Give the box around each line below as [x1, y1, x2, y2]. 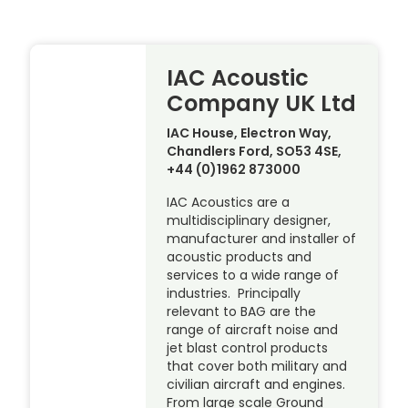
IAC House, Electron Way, [167, 124, 332, 143]
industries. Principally [167, 284, 301, 303]
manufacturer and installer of [167, 229, 357, 249]
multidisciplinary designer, [167, 211, 331, 230]
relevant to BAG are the [167, 302, 317, 321]
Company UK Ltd [167, 88, 357, 119]
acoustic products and [167, 248, 312, 267]
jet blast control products [167, 339, 329, 358]
